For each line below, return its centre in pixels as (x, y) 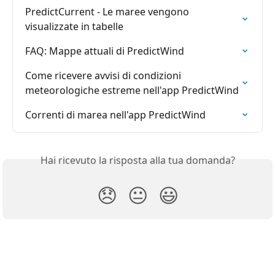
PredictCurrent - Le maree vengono (108, 12)
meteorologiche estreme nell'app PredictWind (132, 90)
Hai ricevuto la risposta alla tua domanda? (137, 160)
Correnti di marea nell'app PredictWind (115, 115)
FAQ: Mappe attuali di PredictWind (105, 51)
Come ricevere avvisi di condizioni (104, 76)
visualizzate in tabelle (74, 26)
